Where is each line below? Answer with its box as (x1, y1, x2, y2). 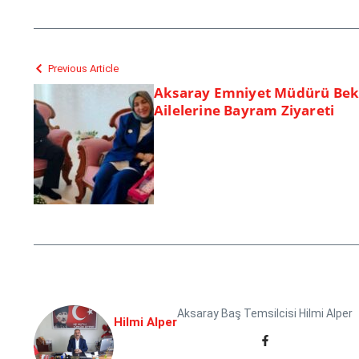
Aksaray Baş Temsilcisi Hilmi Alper (177, 307, 353, 320)
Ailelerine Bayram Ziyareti (154, 101, 335, 119)
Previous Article (48, 63, 119, 75)
